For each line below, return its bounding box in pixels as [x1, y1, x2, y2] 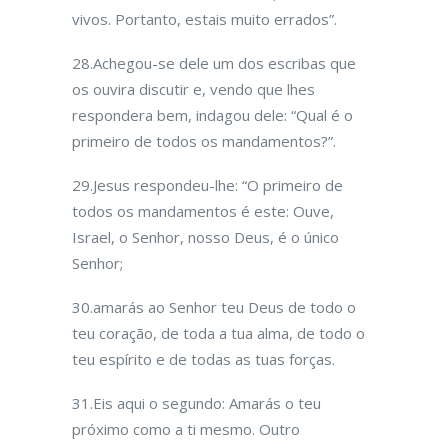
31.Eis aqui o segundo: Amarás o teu [72, 393, 321, 413]
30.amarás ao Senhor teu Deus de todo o [72, 297, 356, 317]
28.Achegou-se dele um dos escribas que [72, 53, 356, 73]
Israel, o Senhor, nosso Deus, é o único [72, 227, 339, 247]
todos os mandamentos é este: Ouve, [72, 201, 334, 221]
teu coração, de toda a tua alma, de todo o [72, 323, 365, 343]
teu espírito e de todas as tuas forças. [72, 349, 335, 369]
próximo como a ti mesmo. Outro [72, 419, 300, 439]
